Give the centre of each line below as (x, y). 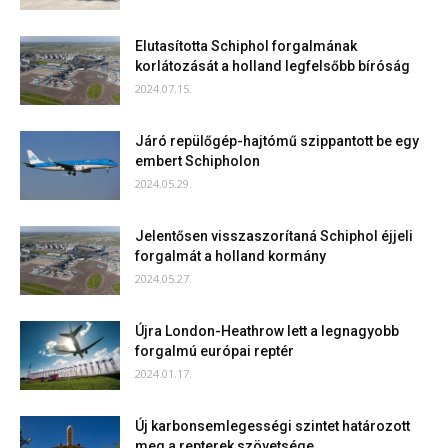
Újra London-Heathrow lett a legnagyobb (267, 331)
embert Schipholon (197, 161)
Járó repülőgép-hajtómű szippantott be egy (277, 141)
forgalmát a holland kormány (230, 256)
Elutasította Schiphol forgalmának (246, 46)
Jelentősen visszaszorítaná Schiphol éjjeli (274, 236)
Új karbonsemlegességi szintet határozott (272, 426)
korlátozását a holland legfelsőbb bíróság (272, 66)
